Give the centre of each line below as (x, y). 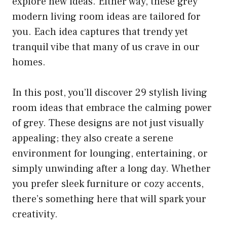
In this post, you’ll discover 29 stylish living (110, 93)
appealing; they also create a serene (93, 139)
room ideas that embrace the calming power (112, 108)
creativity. (35, 215)
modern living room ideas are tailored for (106, 17)
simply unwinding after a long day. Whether (111, 169)
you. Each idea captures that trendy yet (100, 32)
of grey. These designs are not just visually (108, 123)
